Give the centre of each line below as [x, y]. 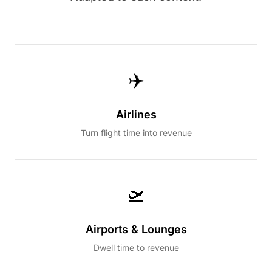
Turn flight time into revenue [136, 133]
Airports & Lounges [136, 229]
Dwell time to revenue [136, 247]
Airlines [136, 114]
